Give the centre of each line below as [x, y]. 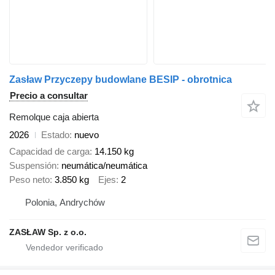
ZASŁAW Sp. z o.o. [48, 232]
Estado [55, 135]
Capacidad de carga [49, 151]
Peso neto [29, 179]
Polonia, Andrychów [65, 203]
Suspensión [33, 165]
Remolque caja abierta [54, 117]
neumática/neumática [104, 165]
